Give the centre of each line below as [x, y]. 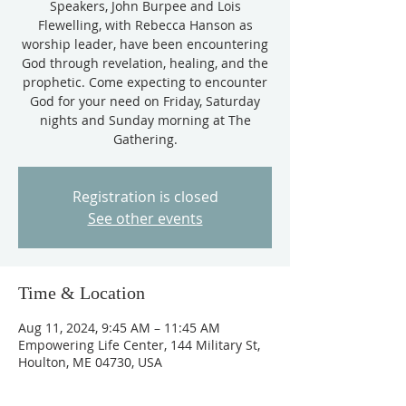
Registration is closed [145, 197]
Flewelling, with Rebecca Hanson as [145, 25]
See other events [145, 218]
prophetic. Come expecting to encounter [145, 82]
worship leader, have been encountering [145, 44]
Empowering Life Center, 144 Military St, [139, 345]
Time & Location [82, 293]
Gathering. [145, 139]
